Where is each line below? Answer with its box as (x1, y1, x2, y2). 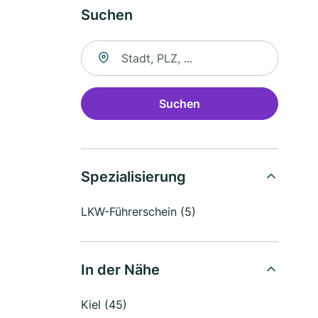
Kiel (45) (81, 297, 127, 312)
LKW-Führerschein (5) (81, 204, 196, 219)
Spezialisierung (81, 168, 186, 185)
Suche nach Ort (80, 41, 163, 55)
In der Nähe (81, 261, 160, 278)
